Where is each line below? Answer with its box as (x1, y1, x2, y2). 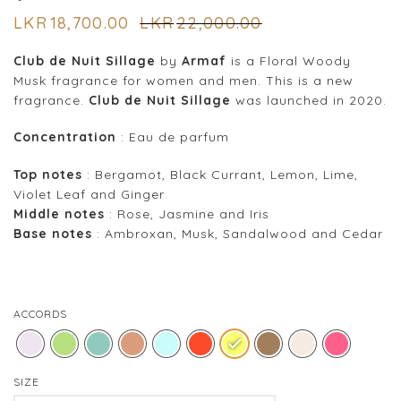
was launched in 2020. (231, 91, 387, 108)
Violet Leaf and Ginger (13, 186, 165, 203)
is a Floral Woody (226, 52, 351, 69)
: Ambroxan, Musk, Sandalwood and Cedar (92, 226, 383, 243)
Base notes (13, 226, 92, 243)
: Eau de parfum (116, 129, 229, 146)
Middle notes (13, 206, 105, 223)
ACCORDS (13, 306, 67, 320)
